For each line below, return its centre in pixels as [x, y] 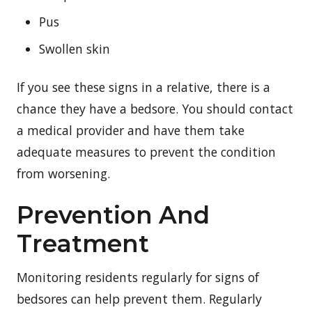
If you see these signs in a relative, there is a [143, 87]
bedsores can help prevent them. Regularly [139, 298]
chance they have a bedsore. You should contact [155, 108]
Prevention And [113, 215]
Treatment [83, 243]
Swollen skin [75, 48]
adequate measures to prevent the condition [146, 151]
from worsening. [63, 173]
